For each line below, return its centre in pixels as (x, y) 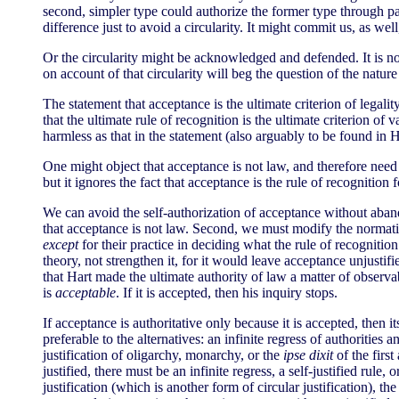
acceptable (85, 293)
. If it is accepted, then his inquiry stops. (227, 293)
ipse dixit (308, 355)
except (61, 244)
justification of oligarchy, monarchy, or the (163, 355)
